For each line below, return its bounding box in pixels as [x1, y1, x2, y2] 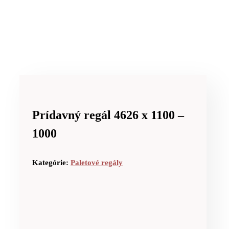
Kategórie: [32, 158, 71, 167]
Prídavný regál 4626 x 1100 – [32, 108, 184, 122]
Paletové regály [71, 158, 123, 167]
